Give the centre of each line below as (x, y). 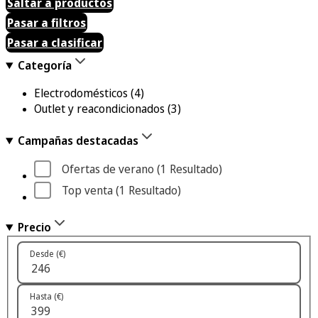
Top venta (87, 190)
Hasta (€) (46, 296)
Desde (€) (48, 253)
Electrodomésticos (81, 93)
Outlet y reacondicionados (99, 109)
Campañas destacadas (78, 141)
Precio (34, 227)
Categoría (44, 65)
